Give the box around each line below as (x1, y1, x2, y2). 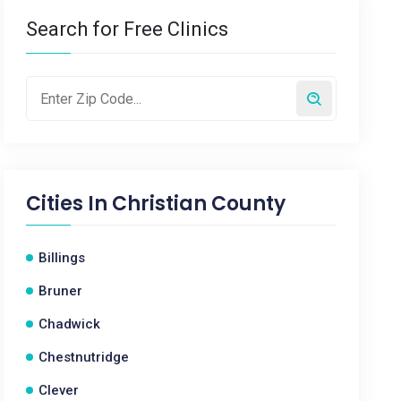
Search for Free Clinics (26, 18, 229, 40)
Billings (38, 250, 86, 266)
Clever (38, 382, 80, 398)
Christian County (112, 190, 286, 218)
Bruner (38, 283, 83, 299)
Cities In (26, 190, 113, 218)
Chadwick (38, 316, 101, 332)
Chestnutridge (38, 349, 130, 365)
